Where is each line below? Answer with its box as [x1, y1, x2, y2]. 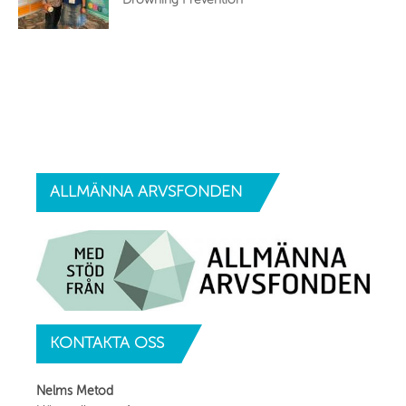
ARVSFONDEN [133, 181, 242, 200]
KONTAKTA [50, 333, 130, 353]
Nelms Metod [36, 384, 113, 399]
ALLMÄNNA [50, 181, 133, 200]
